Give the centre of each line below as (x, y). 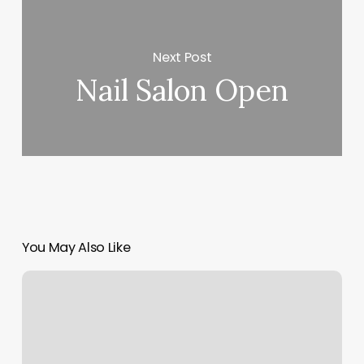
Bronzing (45, 299)
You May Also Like (76, 248)
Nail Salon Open (182, 91)
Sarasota (46, 280)
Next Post (182, 57)
